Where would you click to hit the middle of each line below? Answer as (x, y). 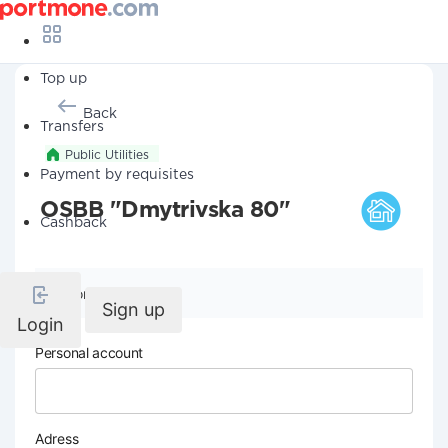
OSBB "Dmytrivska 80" (165, 211)
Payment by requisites (117, 175)
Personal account (89, 352)
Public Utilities (107, 155)
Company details (120, 293)
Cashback (73, 223)
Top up (63, 79)
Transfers (72, 127)
